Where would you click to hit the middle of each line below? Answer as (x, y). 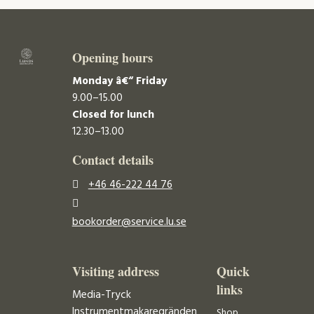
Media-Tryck (101, 295)
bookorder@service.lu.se (129, 223)
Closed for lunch (113, 115)
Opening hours (112, 57)
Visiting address (115, 271)
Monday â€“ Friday (119, 81)
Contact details (112, 160)
